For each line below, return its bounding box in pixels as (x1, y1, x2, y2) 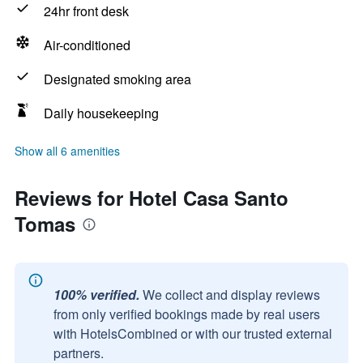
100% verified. (53, 285, 139, 304)
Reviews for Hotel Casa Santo (15, 184, 288, 211)
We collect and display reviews (143, 285, 320, 304)
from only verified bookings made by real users (53, 305, 320, 323)
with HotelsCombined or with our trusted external (53, 324, 332, 343)
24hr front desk (44, 2, 129, 20)
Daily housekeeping (44, 104, 159, 122)
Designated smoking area (44, 70, 191, 88)
